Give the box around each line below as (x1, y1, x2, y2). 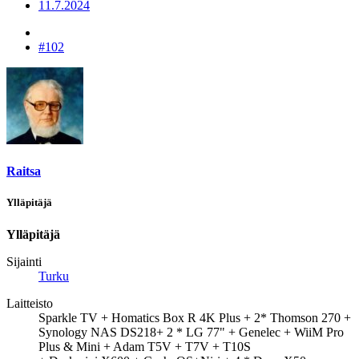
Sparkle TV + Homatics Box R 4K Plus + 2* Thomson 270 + (38, 310, 351, 325)
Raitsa (6, 164, 41, 179)
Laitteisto (6, 296, 53, 310)
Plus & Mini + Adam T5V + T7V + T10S (38, 339, 251, 353)
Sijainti (6, 254, 42, 268)
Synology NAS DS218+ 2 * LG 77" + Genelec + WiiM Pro (38, 325, 344, 339)
